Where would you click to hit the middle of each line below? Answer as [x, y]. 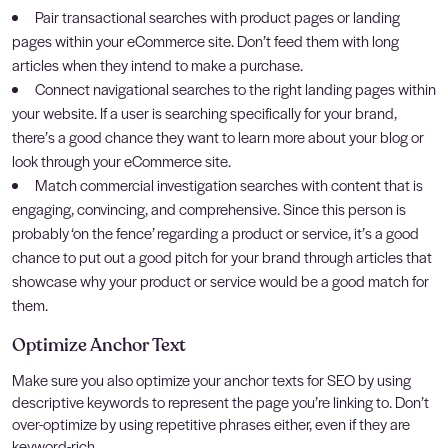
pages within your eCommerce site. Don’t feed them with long [205, 40]
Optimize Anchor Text [99, 344]
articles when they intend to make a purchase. [157, 64]
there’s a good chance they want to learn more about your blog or [218, 136]
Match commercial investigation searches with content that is [229, 184]
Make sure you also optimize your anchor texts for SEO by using [211, 379]
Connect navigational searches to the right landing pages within [235, 88]
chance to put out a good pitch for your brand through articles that [222, 256]
